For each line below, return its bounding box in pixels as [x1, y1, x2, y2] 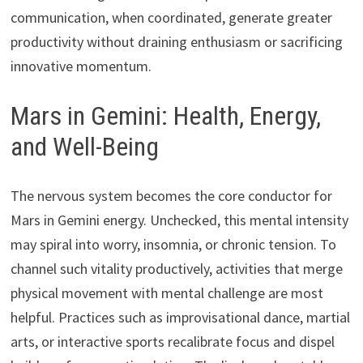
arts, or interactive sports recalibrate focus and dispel [10, 331, 335, 351]
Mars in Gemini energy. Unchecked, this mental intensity [10, 210, 348, 229]
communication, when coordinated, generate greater [10, 8, 332, 28]
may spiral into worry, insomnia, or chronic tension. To [10, 234, 336, 254]
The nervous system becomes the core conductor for [10, 186, 332, 205]
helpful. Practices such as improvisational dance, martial [10, 307, 350, 327]
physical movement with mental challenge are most [10, 283, 323, 302]
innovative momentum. [10, 57, 152, 76]
